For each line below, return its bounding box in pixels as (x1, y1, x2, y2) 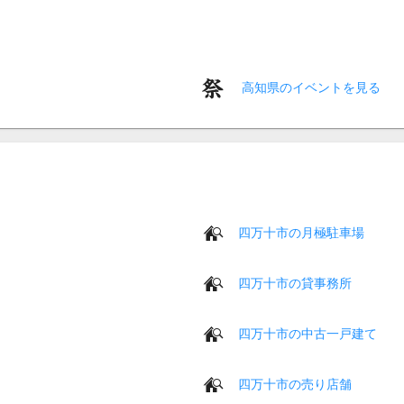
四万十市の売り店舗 (238, 376, 352, 391)
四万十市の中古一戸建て (238, 326, 377, 341)
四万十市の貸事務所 (238, 275, 352, 290)
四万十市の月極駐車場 (238, 225, 364, 240)
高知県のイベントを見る (238, 79, 381, 95)
